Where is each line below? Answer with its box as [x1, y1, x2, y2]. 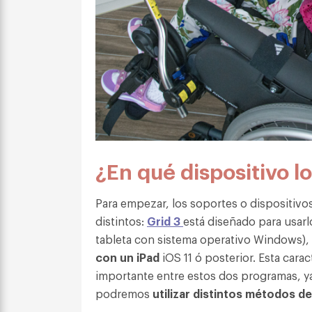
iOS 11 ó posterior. [162, 249, 258, 265]
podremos [95, 285, 153, 301]
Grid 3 [147, 212, 183, 228]
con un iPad [95, 249, 162, 265]
